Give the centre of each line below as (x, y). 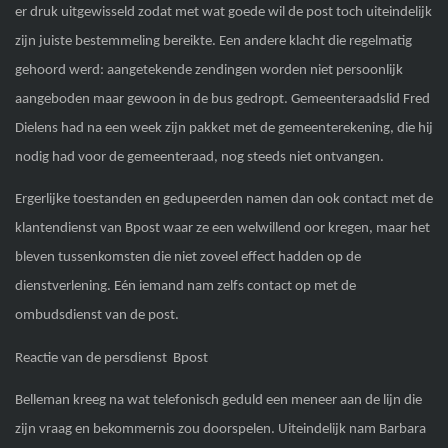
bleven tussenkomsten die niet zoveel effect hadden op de (187, 258)
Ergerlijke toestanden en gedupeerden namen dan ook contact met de (223, 200)
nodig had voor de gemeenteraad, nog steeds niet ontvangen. (199, 158)
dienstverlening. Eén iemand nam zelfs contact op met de (185, 287)
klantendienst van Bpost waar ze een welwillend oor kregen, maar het (222, 229)
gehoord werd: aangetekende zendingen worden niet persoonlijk (208, 71)
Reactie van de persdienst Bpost (111, 358)
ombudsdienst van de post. (96, 316)
